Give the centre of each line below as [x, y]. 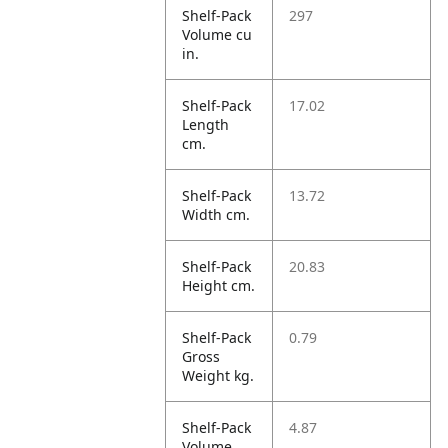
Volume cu [217, 34]
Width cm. [216, 214]
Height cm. [219, 285]
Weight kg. [218, 375]
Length [206, 124]
